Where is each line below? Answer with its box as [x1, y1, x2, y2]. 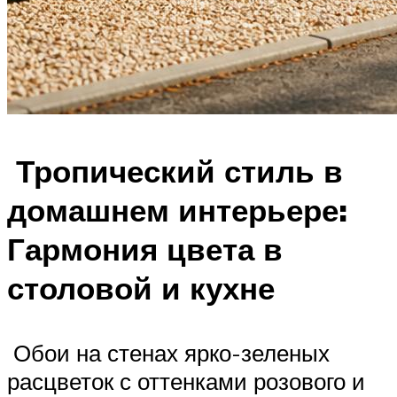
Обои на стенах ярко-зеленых [7, 338, 330, 367]
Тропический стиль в [7, 151, 343, 191]
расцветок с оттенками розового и [7, 366, 365, 395]
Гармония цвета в [7, 229, 283, 269]
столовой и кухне [7, 268, 275, 307]
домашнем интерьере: [7, 190, 347, 230]
